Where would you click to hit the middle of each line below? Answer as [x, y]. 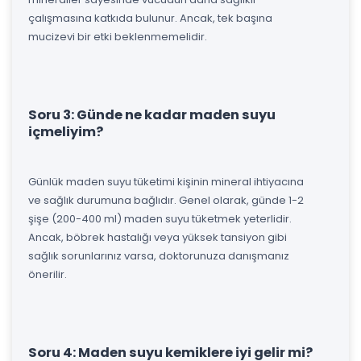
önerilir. [48, 274]
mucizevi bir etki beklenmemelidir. [118, 36]
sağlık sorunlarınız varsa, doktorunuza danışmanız [159, 255]
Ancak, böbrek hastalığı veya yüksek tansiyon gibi [158, 237]
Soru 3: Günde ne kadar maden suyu [152, 114]
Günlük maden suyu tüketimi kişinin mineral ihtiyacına [166, 181]
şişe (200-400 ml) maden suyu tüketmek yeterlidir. [160, 218]
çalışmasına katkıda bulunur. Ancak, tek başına [150, 18]
